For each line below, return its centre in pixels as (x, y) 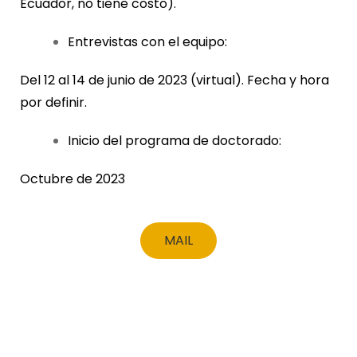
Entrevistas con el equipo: (147, 42)
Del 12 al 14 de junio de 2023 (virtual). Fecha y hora (175, 80)
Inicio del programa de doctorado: (175, 141)
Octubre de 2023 (73, 179)
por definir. (53, 103)
